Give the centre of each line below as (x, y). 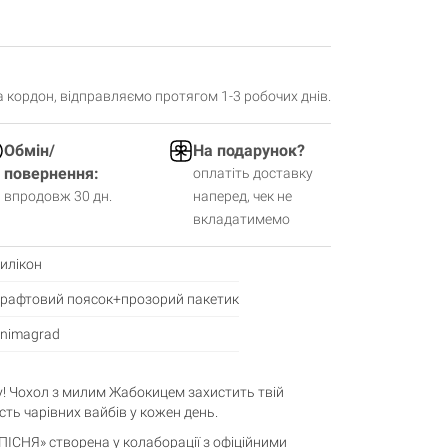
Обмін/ (29, 150)
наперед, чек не (242, 195)
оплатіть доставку (253, 172)
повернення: (51, 173)
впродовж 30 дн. (58, 195)
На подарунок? (249, 150)
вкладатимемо (241, 218)
